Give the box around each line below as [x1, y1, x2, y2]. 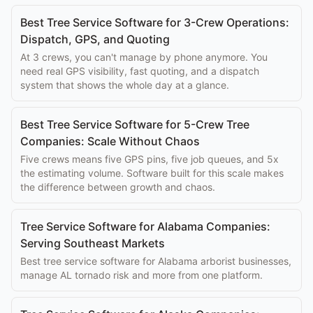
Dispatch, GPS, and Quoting [20, 32, 170, 46]
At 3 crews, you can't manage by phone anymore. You [20, 51, 268, 63]
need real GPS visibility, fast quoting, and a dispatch [20, 65, 259, 77]
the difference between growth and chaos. [20, 181, 215, 193]
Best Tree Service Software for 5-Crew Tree [20, 117, 249, 131]
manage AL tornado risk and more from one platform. [20, 269, 263, 281]
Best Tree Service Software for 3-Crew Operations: [20, 15, 289, 29]
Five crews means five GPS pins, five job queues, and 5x [20, 153, 279, 165]
